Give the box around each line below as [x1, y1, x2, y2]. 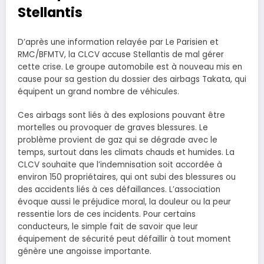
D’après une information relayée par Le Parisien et [18, 36, 219, 48]
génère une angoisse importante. [18, 245, 151, 257]
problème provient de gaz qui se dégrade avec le [18, 134, 217, 146]
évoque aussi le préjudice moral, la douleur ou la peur [18, 196, 231, 207]
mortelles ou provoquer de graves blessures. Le [18, 121, 208, 133]
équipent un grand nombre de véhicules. [18, 85, 179, 97]
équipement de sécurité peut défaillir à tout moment [18, 233, 231, 245]
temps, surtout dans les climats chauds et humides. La [18, 146, 235, 158]
